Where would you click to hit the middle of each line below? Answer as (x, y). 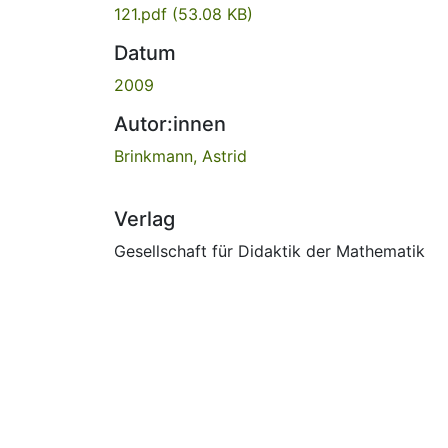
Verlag (144, 218)
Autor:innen (170, 123)
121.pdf (143, 13)
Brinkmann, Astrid (180, 155)
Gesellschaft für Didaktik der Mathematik (269, 250)
